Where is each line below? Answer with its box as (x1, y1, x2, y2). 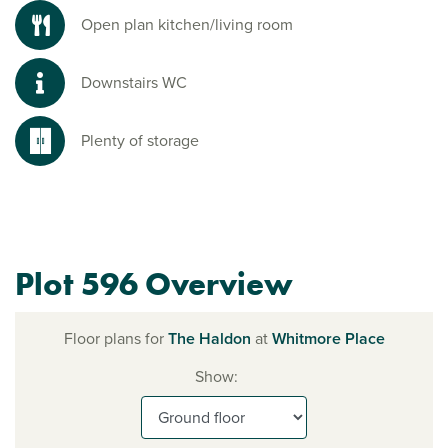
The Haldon (167, 327, 251, 351)
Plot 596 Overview (15, 264, 293, 306)
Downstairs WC (81, 71, 187, 95)
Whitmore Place (271, 327, 385, 351)
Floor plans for (63, 327, 168, 351)
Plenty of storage (81, 129, 199, 153)
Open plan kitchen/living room (81, 13, 293, 37)
